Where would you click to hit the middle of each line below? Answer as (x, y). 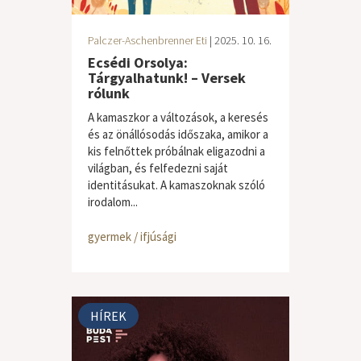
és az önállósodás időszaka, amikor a (178, 134)
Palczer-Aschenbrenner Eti (147, 40)
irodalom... (113, 202)
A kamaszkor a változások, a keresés (178, 117)
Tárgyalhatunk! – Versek (167, 78)
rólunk (109, 93)
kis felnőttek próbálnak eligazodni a (176, 151)
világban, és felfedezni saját (158, 168)
